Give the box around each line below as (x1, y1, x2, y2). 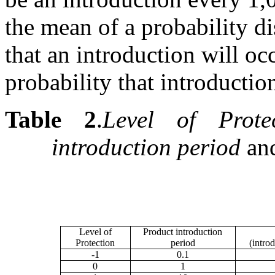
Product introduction (143, 226, 223, 237)
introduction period (51, 133, 241, 160)
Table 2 (5, 106, 96, 133)
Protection (76, 237, 115, 248)
